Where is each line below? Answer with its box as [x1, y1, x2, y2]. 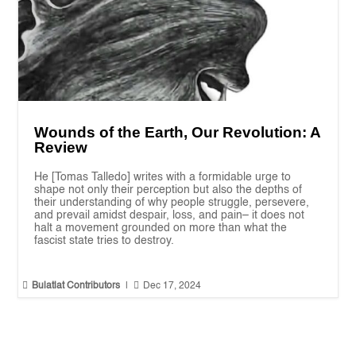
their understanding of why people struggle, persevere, [34, 196, 310, 208]
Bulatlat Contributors [32, 281, 121, 291]
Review [34, 138, 88, 156]
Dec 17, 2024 [143, 281, 202, 291]
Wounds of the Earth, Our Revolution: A [34, 123, 321, 141]
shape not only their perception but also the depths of [34, 184, 303, 195]
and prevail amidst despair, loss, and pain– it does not [34, 209, 305, 221]
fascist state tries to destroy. [34, 234, 175, 246]
